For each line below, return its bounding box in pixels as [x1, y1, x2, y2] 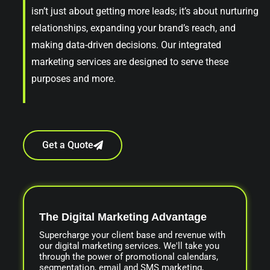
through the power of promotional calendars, [39, 251, 218, 262]
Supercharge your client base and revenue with [39, 229, 225, 240]
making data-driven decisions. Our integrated [31, 39, 221, 51]
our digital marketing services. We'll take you [39, 240, 219, 251]
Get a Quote [42, 139, 93, 151]
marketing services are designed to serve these [31, 56, 228, 67]
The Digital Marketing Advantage [39, 210, 207, 223]
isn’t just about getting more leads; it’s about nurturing [31, 5, 259, 17]
